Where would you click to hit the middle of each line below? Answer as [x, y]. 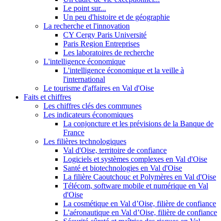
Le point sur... [85, 8]
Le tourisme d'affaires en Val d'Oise [99, 88]
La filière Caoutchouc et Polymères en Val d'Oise [140, 177]
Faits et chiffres [47, 97]
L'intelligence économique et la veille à [124, 70]
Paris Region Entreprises [101, 43]
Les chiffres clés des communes [92, 106]
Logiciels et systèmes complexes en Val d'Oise [135, 159]
